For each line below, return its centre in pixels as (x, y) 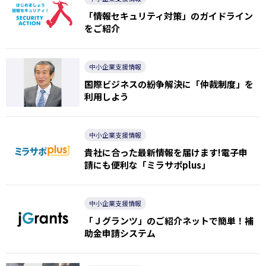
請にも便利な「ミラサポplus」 (147, 164)
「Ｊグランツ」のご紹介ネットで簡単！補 (169, 220)
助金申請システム (120, 233)
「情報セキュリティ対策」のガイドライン (168, 15)
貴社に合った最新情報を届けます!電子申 (166, 152)
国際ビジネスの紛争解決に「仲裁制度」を (169, 84)
